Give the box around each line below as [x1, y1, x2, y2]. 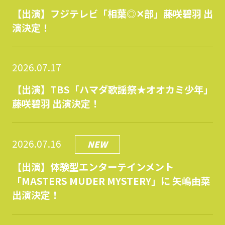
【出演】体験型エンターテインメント [12, 159, 174, 174]
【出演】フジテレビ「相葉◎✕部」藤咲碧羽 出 [12, 7, 213, 21]
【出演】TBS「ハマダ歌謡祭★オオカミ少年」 [12, 82, 213, 97]
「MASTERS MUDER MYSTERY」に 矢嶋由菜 [12, 173, 210, 188]
